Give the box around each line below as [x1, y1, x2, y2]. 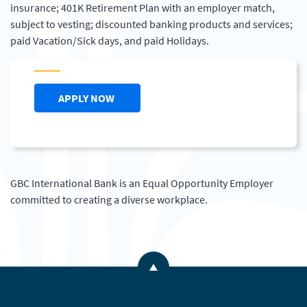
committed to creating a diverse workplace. [10, 193, 208, 206]
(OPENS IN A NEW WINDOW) [116, 90, 249, 104]
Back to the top [153, 268, 221, 282]
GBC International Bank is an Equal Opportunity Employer [10, 176, 273, 190]
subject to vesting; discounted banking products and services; [10, 17, 293, 31]
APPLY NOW [58, 91, 116, 105]
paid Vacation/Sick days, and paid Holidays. [10, 34, 209, 47]
